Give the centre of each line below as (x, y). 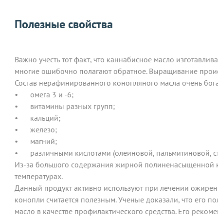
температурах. (39, 176)
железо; (44, 129)
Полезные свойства (64, 24)
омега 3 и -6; (52, 94)
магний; (44, 141)
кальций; (45, 118)
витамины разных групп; (73, 106)
